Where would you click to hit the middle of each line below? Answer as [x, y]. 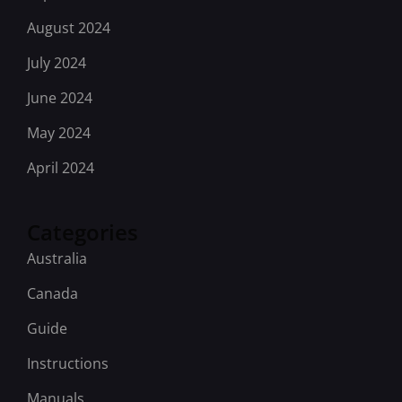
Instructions [68, 364]
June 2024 [60, 98]
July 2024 [57, 63]
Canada [52, 294]
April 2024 [61, 168]
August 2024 [69, 28]
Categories [83, 232]
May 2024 [59, 133]
